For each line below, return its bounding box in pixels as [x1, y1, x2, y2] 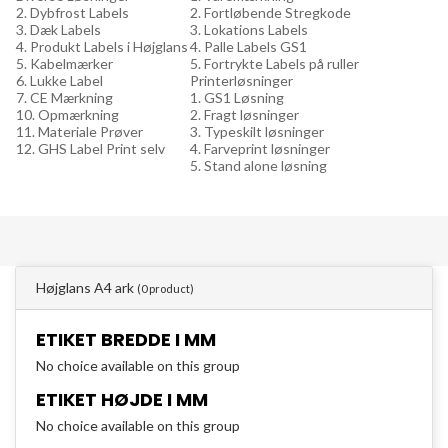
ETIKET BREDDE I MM [36, 326, 216, 352]
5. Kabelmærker [16, 54, 113, 72]
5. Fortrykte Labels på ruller [190, 54, 359, 72]
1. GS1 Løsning [190, 88, 284, 106]
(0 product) [137, 281, 194, 295]
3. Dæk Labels [16, 20, 101, 38]
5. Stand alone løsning [190, 156, 327, 174]
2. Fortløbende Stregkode [190, 3, 351, 21]
